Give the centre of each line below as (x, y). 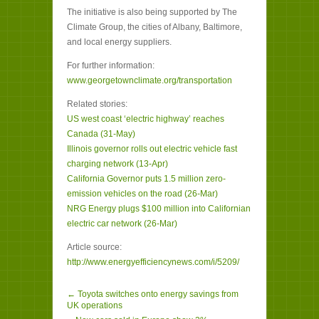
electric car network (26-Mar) (122, 224)
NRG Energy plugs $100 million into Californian (159, 209)
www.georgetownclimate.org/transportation (150, 80)
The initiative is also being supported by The (152, 12)
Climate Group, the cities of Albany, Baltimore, (155, 27)
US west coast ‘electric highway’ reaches (146, 119)
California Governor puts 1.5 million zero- (146, 179)
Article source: (94, 247)
